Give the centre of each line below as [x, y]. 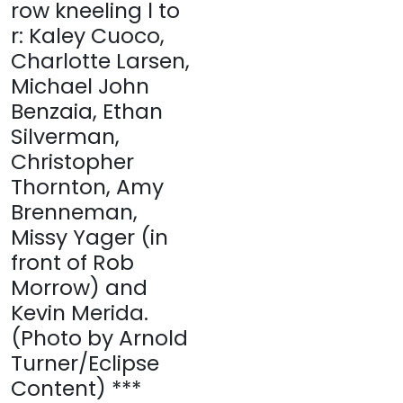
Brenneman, [74, 212]
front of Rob [72, 262]
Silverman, [65, 136]
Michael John [80, 86]
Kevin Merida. [80, 313]
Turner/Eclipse [85, 363]
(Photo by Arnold [99, 338]
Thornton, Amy [87, 187]
